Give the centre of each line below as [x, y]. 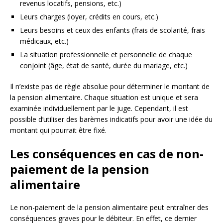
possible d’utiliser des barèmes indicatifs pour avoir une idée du [111, 119]
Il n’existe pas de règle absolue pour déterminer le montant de [110, 87]
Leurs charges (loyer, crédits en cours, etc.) [89, 17]
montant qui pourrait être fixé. [58, 130]
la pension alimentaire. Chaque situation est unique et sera [104, 98]
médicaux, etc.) [44, 41]
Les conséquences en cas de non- [107, 154]
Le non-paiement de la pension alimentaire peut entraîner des [109, 208]
